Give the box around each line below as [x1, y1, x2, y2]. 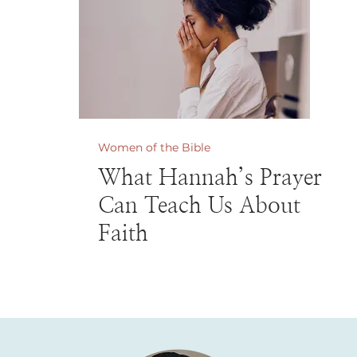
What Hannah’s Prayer [97, 167, 322, 190]
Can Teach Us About [97, 195, 300, 218]
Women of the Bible [97, 140, 210, 155]
